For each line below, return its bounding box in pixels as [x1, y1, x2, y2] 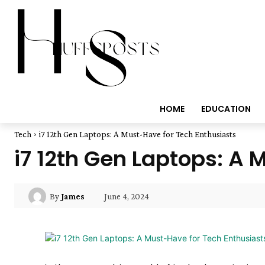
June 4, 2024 [104, 191, 149, 201]
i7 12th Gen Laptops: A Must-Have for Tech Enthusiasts [39, 130, 236, 139]
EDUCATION [201, 103, 251, 115]
